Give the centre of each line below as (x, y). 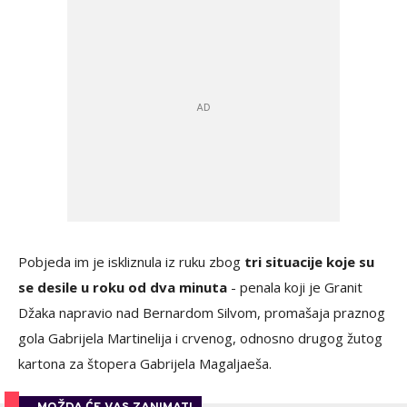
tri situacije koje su (309, 262)
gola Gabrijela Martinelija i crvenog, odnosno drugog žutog (200, 338)
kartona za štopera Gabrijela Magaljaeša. (147, 363)
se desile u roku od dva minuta (123, 287)
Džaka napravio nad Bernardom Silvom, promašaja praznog (202, 313)
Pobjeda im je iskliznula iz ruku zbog (131, 262)
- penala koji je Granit (295, 287)
